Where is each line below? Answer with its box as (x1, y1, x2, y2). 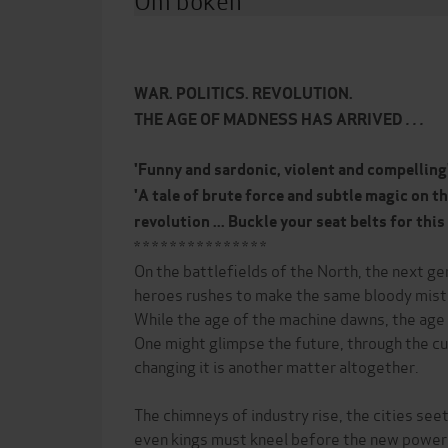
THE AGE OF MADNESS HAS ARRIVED (134, 109, 406, 130)
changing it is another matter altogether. (134, 354, 419, 377)
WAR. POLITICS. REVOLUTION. (134, 83, 353, 104)
